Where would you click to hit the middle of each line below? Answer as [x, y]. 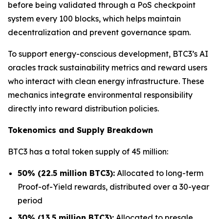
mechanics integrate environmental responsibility [100, 95]
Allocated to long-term [159, 173]
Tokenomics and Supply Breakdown [80, 130]
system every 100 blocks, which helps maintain [94, 18]
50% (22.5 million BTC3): [66, 173]
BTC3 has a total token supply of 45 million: [88, 151]
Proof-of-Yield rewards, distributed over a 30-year [113, 186]
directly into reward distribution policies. [83, 108]
